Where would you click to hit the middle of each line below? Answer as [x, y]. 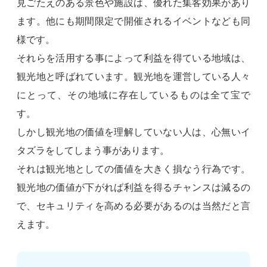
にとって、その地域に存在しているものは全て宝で [133, 95]
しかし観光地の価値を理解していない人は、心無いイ [133, 132]
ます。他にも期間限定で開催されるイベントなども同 [133, 21]
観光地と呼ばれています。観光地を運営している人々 [133, 76]
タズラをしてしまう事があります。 [93, 150]
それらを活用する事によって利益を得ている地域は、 [133, 58]
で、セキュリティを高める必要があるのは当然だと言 [133, 206]
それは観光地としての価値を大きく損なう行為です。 [133, 169]
